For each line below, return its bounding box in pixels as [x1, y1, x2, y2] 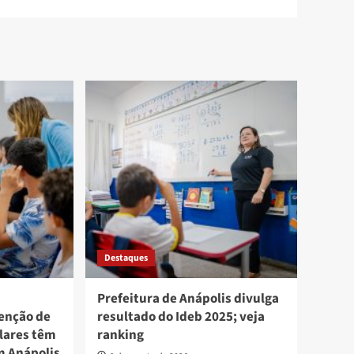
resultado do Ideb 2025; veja [97, 307, 265, 327]
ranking [97, 326, 145, 345]
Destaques [104, 251, 149, 265]
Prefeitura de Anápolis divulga [97, 289, 280, 309]
